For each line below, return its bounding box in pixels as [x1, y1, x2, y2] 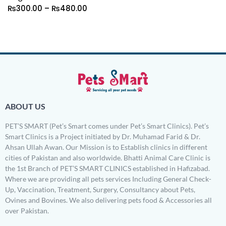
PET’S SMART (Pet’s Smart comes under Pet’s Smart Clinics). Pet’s [5, 122, 209, 131]
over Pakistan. [5, 206, 49, 215]
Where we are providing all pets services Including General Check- [5, 175, 211, 184]
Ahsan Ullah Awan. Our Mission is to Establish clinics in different [5, 143, 207, 152]
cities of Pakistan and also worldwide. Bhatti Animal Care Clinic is [5, 153, 210, 162]
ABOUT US [5, 101, 45, 111]
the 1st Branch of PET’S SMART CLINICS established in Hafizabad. [5, 164, 210, 173]
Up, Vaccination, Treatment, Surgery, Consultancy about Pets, [5, 185, 195, 194]
